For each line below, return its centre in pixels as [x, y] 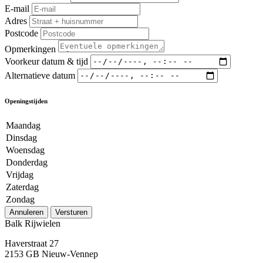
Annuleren [26, 212]
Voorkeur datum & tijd [46, 61]
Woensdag [25, 150]
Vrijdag [20, 174]
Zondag [20, 199]
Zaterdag [22, 187]
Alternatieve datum [40, 75]
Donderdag [27, 162]
